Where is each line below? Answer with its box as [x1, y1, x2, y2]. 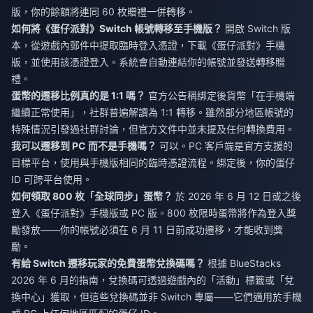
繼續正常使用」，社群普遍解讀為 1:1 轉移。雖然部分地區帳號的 [11, 106, 293, 119]
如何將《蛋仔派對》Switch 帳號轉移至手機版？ [11, 22, 222, 35]
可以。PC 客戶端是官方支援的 [156, 140, 293, 152]
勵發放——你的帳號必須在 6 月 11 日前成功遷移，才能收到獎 [11, 224, 283, 236]
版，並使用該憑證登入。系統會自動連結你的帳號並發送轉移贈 [11, 56, 285, 68]
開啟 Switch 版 [222, 22, 291, 35]
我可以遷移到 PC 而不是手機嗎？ [11, 140, 156, 152]
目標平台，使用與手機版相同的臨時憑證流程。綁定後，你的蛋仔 [11, 156, 295, 169]
